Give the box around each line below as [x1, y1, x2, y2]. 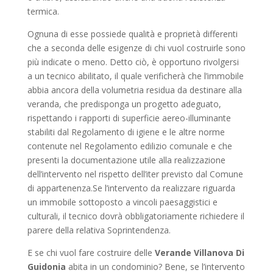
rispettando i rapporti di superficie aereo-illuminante [27, 112, 231, 124]
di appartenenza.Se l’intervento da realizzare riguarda [27, 182, 235, 194]
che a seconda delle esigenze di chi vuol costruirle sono [27, 42, 246, 54]
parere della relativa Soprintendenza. [27, 224, 171, 236]
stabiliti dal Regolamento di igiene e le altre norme [27, 126, 225, 138]
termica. [27, 5, 59, 17]
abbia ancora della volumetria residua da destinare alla [27, 84, 242, 96]
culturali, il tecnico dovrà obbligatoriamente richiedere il [27, 210, 244, 222]
